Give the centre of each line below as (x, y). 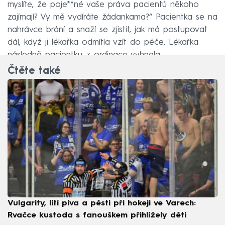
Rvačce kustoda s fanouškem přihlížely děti (97, 215)
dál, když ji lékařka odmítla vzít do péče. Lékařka (103, 42)
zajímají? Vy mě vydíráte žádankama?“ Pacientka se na (113, 17)
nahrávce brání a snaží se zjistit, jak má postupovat (107, 30)
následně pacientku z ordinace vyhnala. (85, 55)
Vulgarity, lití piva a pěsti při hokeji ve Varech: (102, 203)
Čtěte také (34, 72)
